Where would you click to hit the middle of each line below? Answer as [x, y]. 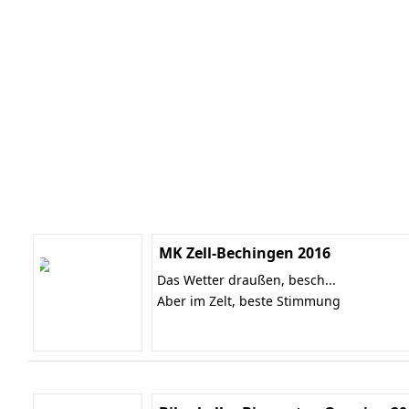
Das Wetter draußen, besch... [246, 280]
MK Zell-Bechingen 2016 [245, 253]
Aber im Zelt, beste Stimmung [249, 301]
